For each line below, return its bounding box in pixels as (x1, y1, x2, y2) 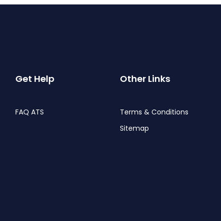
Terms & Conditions (120, 107, 189, 117)
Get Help (15, 72, 54, 85)
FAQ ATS (15, 107, 44, 117)
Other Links (120, 72, 171, 85)
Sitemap (120, 123, 149, 133)
